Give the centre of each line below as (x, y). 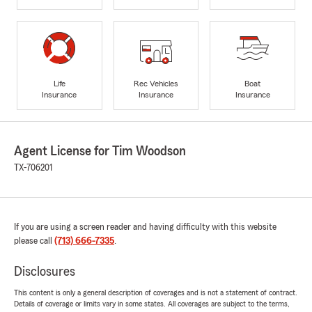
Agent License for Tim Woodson (100, 151)
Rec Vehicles (156, 83)
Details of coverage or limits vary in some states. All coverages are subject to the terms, (152, 304)
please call (34, 241)
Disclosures (45, 272)
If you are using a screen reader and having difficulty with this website (145, 227)
